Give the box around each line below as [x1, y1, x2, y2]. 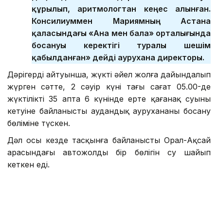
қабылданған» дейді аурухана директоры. [32, 52, 204, 62]
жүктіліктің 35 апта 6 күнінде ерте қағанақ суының [7, 93, 211, 104]
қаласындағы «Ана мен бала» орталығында [32, 28, 211, 38]
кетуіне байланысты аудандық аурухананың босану [7, 106, 211, 116]
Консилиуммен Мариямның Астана [32, 16, 211, 26]
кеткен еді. [7, 159, 52, 169]
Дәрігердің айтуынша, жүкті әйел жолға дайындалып [7, 69, 211, 79]
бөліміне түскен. [7, 118, 73, 128]
